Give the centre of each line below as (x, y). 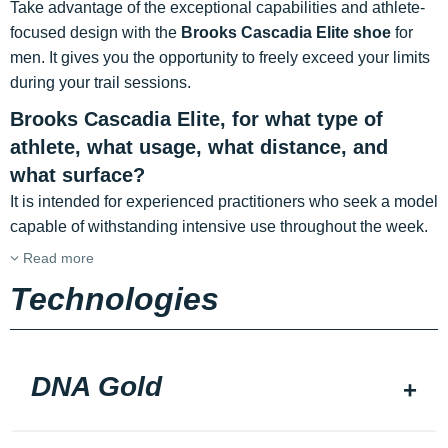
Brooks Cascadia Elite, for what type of (196, 119)
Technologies (114, 299)
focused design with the (95, 32)
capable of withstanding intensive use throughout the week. (219, 226)
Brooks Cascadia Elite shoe (286, 32)
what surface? (77, 175)
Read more (56, 258)
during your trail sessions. (100, 82)
